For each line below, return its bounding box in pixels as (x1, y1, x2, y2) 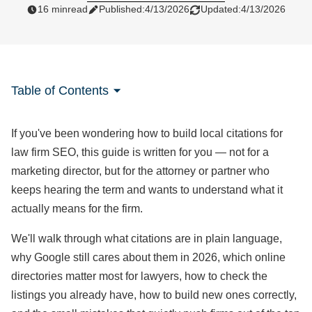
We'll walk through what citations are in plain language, (11, 233, 282, 244)
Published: (99, 3, 145, 15)
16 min (38, 3, 68, 15)
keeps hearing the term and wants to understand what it (11, 184, 283, 196)
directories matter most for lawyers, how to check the (11, 270, 267, 282)
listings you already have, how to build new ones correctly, (11, 289, 297, 301)
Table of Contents (11, 84, 109, 97)
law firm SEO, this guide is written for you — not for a (11, 146, 269, 158)
